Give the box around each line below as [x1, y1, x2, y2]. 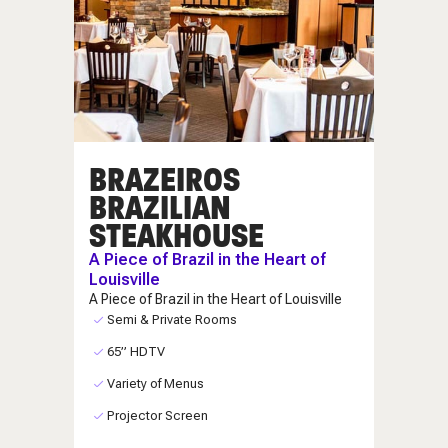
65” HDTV [106, 343, 165, 359]
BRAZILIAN [89, 185, 231, 229]
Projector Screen [106, 407, 208, 423]
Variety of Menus [106, 375, 204, 391]
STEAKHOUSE [89, 213, 264, 257]
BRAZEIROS [89, 157, 240, 201]
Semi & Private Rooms [106, 311, 237, 327]
